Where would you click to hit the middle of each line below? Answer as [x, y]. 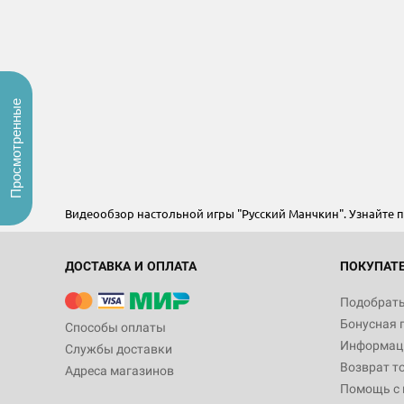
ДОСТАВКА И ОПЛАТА [131, 266]
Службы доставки [119, 349]
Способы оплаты [115, 327]
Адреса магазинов [119, 371]
